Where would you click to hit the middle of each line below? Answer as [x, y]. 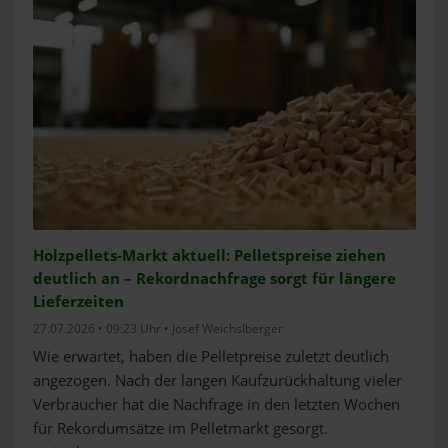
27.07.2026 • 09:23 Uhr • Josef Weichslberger [157, 329]
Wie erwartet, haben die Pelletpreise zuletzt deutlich [210, 357]
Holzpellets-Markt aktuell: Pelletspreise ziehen [209, 256]
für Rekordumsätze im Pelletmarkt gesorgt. [180, 429]
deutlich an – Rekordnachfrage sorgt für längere [214, 279]
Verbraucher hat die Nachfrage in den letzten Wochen [216, 405]
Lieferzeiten [78, 302]
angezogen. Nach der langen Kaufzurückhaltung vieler [217, 381]
